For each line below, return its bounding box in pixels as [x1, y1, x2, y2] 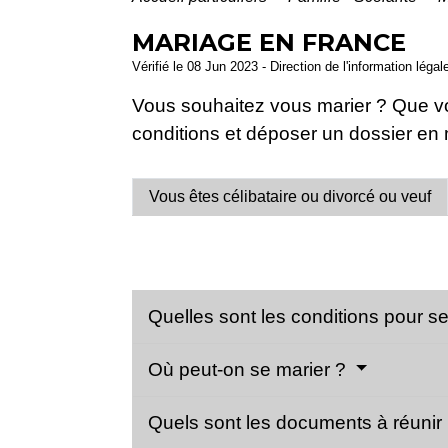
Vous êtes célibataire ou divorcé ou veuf [149, 188, 431, 206]
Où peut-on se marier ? [148, 358, 351, 380]
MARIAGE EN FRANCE [132, 27, 406, 57]
